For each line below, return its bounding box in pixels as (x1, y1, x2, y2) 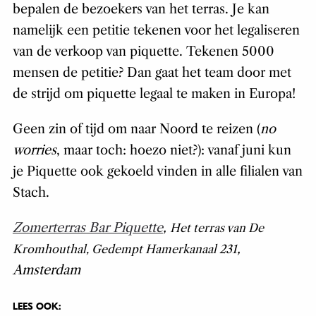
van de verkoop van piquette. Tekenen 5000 (12, 44, 274, 60)
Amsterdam (12, 262, 80, 279)
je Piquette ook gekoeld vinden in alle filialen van (12, 164, 303, 180)
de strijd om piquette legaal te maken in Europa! (12, 86, 296, 102)
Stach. (12, 185, 49, 201)
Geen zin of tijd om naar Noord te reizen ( (12, 121, 260, 138)
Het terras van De (169, 221, 264, 236)
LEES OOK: (12, 300, 61, 313)
